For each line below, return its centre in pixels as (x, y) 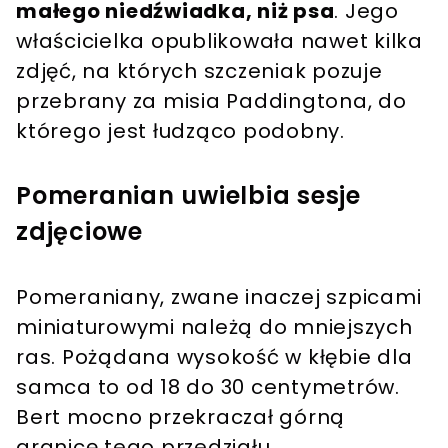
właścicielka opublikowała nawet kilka (219, 41)
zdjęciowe (79, 232)
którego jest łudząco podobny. (180, 131)
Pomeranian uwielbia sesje (188, 196)
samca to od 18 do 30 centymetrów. (208, 387)
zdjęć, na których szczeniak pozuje (199, 71)
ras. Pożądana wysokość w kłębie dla (214, 357)
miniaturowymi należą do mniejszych (214, 327)
